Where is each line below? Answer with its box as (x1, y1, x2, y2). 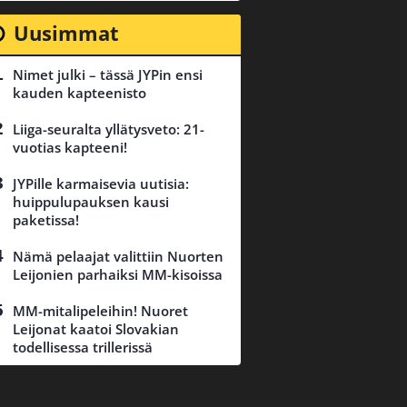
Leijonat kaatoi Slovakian (13, 320, 179, 339)
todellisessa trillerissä (13, 338, 153, 357)
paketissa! (13, 211, 79, 230)
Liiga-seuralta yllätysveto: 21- (13, 120, 204, 139)
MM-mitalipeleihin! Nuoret (13, 302, 188, 321)
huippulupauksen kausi (13, 193, 169, 212)
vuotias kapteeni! (13, 138, 127, 157)
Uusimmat (13, 19, 119, 47)
